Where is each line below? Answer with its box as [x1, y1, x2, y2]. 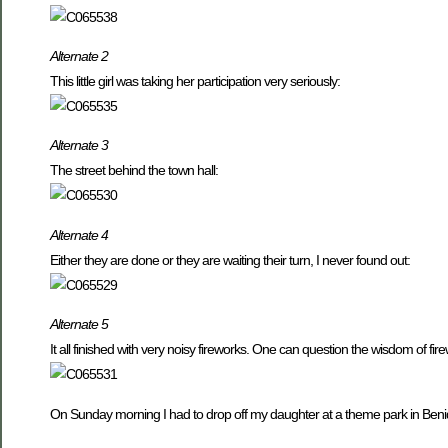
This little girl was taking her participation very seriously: [50, 72, 340, 89]
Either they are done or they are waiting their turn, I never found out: [50, 251, 410, 268]
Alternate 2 [50, 47, 108, 64]
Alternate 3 [50, 137, 108, 154]
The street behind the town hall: [50, 162, 218, 179]
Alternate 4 [50, 226, 108, 243]
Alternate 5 [50, 316, 108, 333]
